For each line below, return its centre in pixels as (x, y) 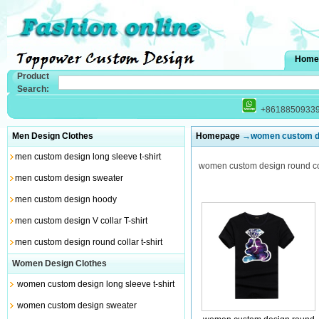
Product (33, 76)
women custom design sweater (77, 305)
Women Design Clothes (57, 263)
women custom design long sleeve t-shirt (95, 284)
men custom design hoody (66, 199)
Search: (33, 89)
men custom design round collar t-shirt (89, 242)
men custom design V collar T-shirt (81, 221)
